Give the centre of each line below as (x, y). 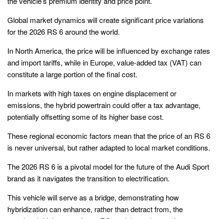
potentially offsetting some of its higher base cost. (86, 117)
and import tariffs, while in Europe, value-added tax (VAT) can (104, 63)
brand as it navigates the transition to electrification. (88, 178)
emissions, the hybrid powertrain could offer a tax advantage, (104, 105)
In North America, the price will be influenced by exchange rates (109, 51)
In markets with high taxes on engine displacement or (92, 93)
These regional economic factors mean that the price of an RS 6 (109, 136)
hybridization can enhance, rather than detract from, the (95, 209)
